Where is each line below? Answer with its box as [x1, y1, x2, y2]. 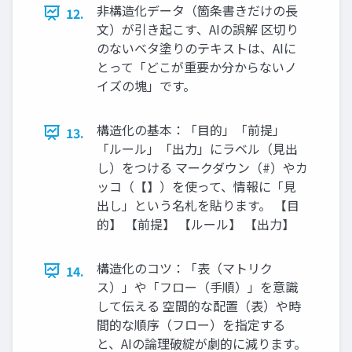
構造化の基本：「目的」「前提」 [97, 119, 285, 139]
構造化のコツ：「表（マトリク [97, 258, 273, 277]
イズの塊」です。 [97, 75, 196, 95]
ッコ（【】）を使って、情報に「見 [97, 176, 296, 196]
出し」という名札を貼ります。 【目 [97, 195, 299, 214]
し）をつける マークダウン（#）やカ [97, 157, 308, 177]
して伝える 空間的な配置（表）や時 [97, 295, 301, 315]
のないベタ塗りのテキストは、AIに [97, 38, 296, 57]
